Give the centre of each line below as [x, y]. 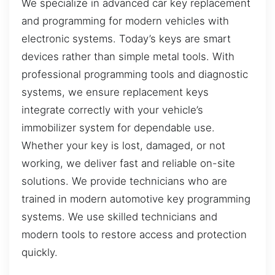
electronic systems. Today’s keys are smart [126, 38]
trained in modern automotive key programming [136, 199]
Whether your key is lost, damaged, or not [123, 145]
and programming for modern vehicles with [125, 21]
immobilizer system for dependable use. [118, 127]
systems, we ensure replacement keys [115, 92]
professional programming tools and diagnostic [135, 74]
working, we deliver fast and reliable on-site [128, 163]
